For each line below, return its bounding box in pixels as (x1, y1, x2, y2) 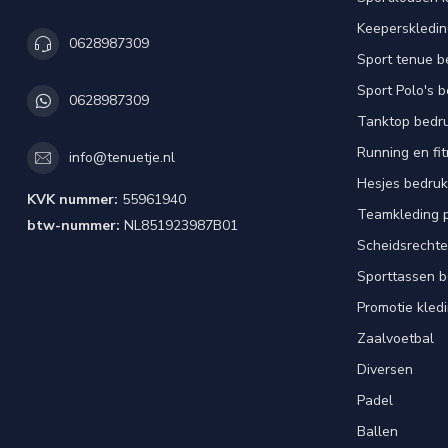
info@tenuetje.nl (69, 148, 175, 168)
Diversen (357, 359, 413, 379)
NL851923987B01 (120, 215, 238, 235)
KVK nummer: (27, 189, 118, 209)
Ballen (357, 421, 398, 441)
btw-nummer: (27, 215, 120, 235)
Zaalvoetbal (357, 328, 434, 348)
